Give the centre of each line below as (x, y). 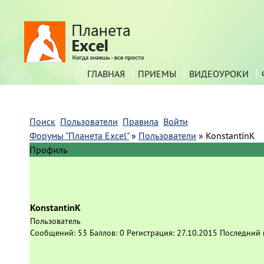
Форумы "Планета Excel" (79, 136)
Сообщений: (54, 233)
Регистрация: (152, 233)
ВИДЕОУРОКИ (219, 74)
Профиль (48, 150)
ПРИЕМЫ (157, 74)
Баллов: (105, 233)
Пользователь (55, 221)
